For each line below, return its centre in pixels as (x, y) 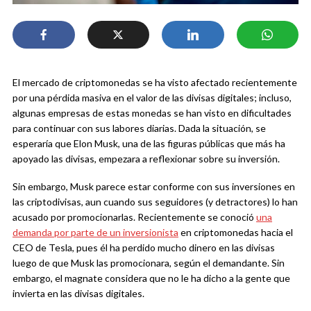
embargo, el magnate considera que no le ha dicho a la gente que (151, 278)
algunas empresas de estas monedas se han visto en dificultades (152, 113)
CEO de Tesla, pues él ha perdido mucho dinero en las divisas (144, 248)
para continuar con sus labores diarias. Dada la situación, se (139, 128)
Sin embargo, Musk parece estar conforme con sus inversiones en (154, 187)
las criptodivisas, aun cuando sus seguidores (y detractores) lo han (155, 202)
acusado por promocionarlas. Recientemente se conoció (134, 217)
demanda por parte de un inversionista (95, 233)
